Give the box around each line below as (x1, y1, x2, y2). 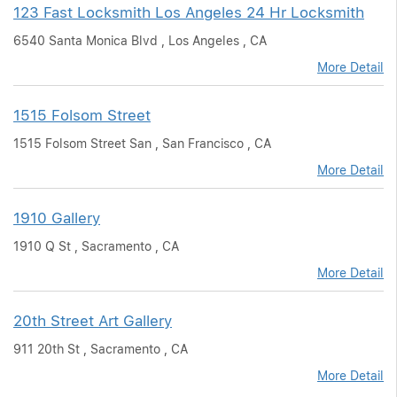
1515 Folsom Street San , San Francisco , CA (13, 136, 271, 151)
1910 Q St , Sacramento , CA (13, 239, 179, 253)
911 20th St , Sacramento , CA (13, 342, 188, 356)
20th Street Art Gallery (13, 312, 172, 330)
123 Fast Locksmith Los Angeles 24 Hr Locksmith (13, 4, 364, 21)
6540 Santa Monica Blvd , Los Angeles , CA (13, 34, 267, 48)
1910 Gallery (13, 209, 100, 227)
